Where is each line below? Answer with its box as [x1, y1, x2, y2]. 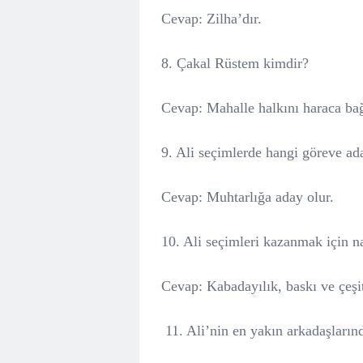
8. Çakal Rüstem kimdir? [161, 55, 309, 71]
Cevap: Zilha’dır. [161, 11, 262, 27]
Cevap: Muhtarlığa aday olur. [161, 189, 334, 205]
